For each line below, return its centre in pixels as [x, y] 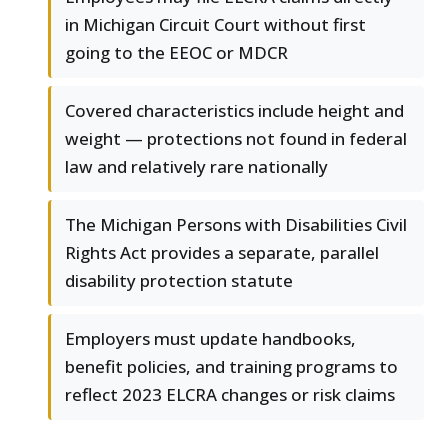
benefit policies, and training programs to [231, 367]
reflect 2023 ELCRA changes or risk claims [230, 395]
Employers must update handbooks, [210, 339]
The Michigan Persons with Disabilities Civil [236, 225]
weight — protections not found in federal [236, 139]
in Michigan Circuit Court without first [215, 25]
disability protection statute [179, 281]
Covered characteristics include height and [234, 111]
